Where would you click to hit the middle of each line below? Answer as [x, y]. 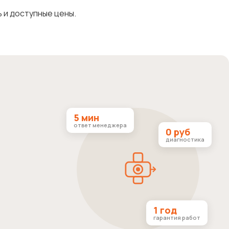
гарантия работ [177, 217]
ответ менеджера [100, 125]
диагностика [185, 139]
